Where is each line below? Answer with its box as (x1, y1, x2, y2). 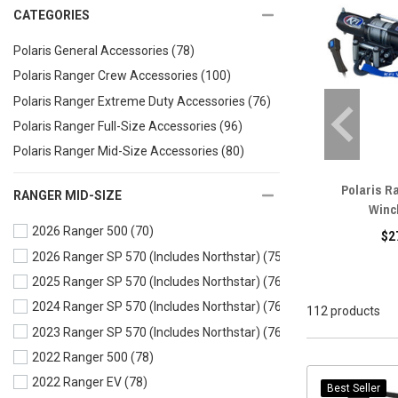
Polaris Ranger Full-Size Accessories (13, 119, 217, 134)
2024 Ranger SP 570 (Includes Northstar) (32, 299, 260, 314)
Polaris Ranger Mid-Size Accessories (13, 144, 219, 159)
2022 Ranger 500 (32, 350, 128, 365)
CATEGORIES (13, 7, 90, 22)
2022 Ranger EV (32, 375, 122, 390)
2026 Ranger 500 (32, 224, 128, 239)
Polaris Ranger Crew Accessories (13, 68, 198, 84)
